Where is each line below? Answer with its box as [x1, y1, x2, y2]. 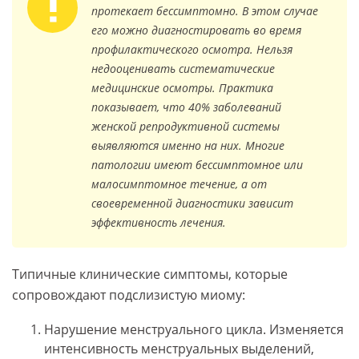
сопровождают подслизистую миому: [12, 286, 245, 305]
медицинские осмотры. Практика [91, 80, 273, 96]
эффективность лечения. [91, 215, 226, 231]
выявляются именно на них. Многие [91, 138, 284, 154]
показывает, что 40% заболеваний [91, 99, 281, 115]
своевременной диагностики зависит [91, 196, 293, 212]
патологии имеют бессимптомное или [91, 157, 303, 173]
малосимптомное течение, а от [91, 176, 267, 192]
